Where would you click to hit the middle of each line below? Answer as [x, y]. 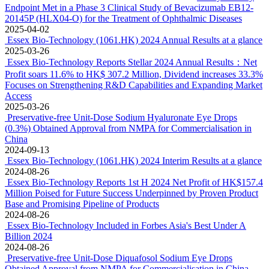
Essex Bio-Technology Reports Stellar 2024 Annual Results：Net [132, 62]
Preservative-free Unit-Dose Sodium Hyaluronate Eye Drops [122, 117]
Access [18, 96]
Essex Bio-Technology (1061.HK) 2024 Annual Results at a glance [135, 40]
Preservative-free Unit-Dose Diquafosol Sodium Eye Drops [120, 258]
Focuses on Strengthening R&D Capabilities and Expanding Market [134, 85]
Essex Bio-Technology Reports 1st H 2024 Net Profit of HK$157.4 [135, 182]
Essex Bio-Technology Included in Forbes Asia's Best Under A [127, 225]
